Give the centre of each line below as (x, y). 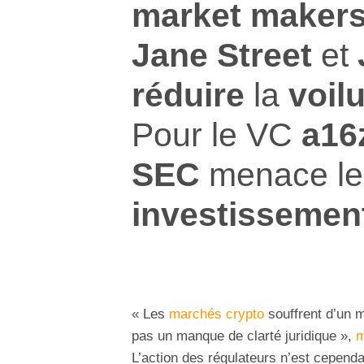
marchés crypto (217, 314)
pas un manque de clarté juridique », (244, 336)
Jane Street (222, 54)
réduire (188, 94)
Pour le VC (217, 134)
